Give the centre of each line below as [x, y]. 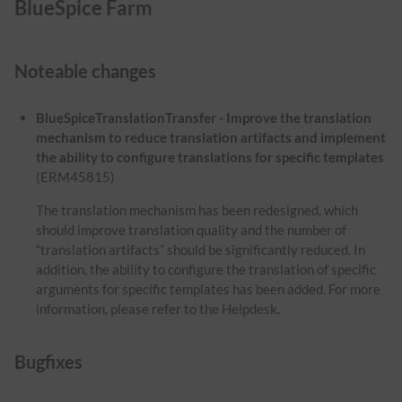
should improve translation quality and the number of [192, 230]
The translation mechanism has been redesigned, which [197, 210]
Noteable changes [85, 71]
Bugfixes [48, 361]
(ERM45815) [76, 177]
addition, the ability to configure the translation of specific [206, 270]
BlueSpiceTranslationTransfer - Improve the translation [204, 118]
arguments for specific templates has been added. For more [209, 289]
